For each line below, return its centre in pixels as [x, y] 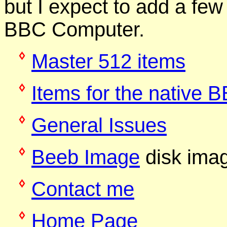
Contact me [83, 189]
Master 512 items [108, 61]
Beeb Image [86, 157]
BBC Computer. [74, 29]
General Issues [99, 125]
